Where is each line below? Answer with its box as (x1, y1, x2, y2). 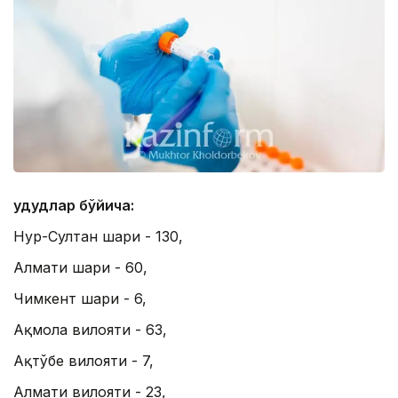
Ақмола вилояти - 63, (13, 321, 167, 339)
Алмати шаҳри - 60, (13, 259, 147, 277)
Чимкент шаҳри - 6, (13, 290, 147, 308)
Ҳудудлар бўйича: (13, 196, 134, 215)
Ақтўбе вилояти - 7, (13, 352, 154, 370)
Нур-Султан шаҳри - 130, (13, 227, 183, 246)
